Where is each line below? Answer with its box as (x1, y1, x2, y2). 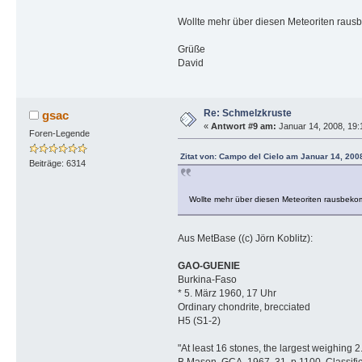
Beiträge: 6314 (28, 158, 86, 169)
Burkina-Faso (177, 273, 237, 285)
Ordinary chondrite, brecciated (177, 301, 310, 313)
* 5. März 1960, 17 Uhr (177, 287, 276, 299)
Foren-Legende (28, 128, 90, 138)
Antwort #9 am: (210, 120, 276, 131)
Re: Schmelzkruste (203, 107, 292, 119)
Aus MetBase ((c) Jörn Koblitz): (177, 232, 313, 244)
